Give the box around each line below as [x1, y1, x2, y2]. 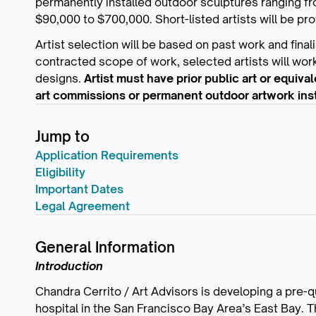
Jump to [35, 127, 90, 145]
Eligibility [35, 164, 85, 179]
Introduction [35, 258, 103, 273]
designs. [35, 71, 84, 85]
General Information [35, 238, 175, 256]
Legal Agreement [35, 198, 130, 213]
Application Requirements [35, 147, 178, 162]
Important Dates [35, 181, 123, 196]
